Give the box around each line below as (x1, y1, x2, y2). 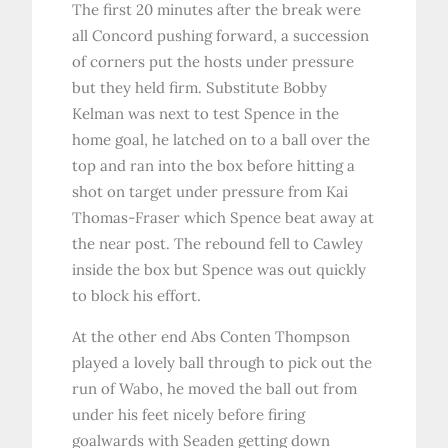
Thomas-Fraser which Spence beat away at (72, 208, 375, 228)
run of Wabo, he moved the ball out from (72, 379, 358, 399)
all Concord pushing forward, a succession (72, 26, 370, 46)
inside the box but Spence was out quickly (72, 260, 367, 280)
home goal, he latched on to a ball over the (72, 130, 371, 150)
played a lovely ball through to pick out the (72, 353, 373, 373)
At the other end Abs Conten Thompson (72, 327, 351, 347)
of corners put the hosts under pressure (72, 52, 355, 72)
